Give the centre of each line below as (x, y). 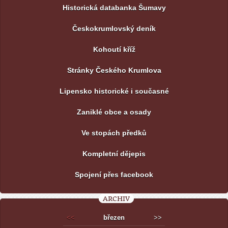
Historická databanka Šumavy (114, 7)
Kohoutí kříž (114, 49)
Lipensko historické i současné (114, 91)
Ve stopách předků (114, 133)
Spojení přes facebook (114, 174)
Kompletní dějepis (114, 153)
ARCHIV (116, 198)
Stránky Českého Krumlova (114, 70)
